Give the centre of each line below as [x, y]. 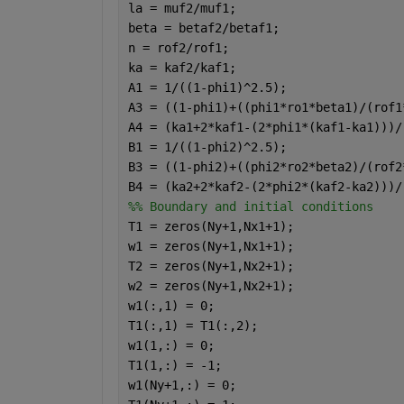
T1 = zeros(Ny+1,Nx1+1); [211, 226]
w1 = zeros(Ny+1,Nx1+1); [211, 246]
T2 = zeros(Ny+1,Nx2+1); [211, 266]
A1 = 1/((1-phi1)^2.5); [207, 87]
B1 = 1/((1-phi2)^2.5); [207, 147]
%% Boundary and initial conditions [250, 206]
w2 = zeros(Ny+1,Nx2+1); [211, 285]
